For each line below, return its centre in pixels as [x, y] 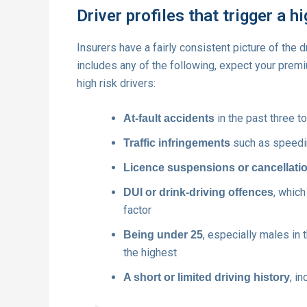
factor [137, 210]
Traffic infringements [177, 143]
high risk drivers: [116, 83]
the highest [150, 253]
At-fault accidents [169, 119]
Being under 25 [163, 235]
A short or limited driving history [207, 278]
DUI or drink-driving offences [198, 193]
